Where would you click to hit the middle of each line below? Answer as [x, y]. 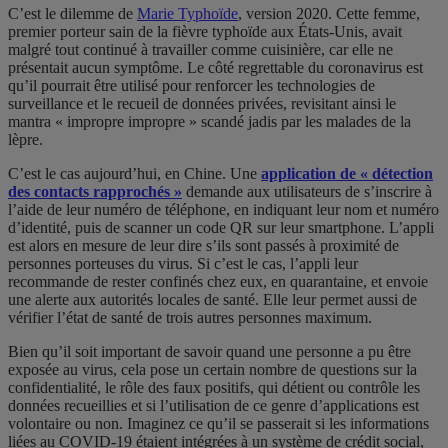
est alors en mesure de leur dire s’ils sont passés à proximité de [203, 246]
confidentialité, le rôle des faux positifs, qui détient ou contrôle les [214, 388]
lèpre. [25, 140]
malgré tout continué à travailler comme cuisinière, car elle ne [200, 50]
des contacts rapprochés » [95, 192]
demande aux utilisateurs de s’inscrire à [307, 192]
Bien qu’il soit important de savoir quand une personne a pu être [209, 352]
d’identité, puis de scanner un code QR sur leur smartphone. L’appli [221, 228]
